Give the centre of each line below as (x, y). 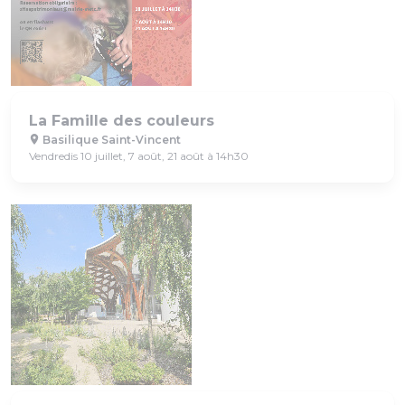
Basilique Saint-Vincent (110, 139)
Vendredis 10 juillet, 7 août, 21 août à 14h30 (139, 155)
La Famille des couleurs (122, 120)
